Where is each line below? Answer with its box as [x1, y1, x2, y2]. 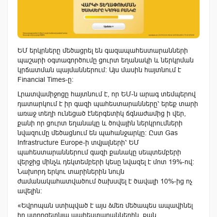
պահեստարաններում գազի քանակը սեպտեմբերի [17, 148, 181, 156]
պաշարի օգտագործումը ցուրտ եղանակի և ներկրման [17, 56, 194, 64]
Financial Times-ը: [17, 75, 74, 83]
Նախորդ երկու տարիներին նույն [17, 167, 124, 175]
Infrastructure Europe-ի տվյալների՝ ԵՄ [17, 138, 139, 146]
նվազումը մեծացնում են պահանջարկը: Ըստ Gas [17, 128, 178, 137]
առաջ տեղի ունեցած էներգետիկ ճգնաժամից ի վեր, [17, 109, 186, 117]
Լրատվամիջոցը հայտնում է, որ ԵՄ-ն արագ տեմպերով [17, 90, 196, 98]
